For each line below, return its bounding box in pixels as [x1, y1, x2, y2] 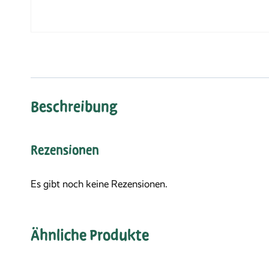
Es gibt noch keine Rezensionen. [31, 178, 168, 190]
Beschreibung [31, 97, 117, 118]
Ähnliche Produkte [31, 225, 149, 246]
